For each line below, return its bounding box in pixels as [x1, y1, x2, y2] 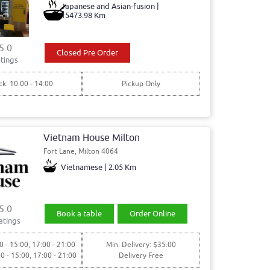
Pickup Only [121, 78, 160, 89]
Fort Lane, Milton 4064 [43, 146, 118, 157]
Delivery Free [118, 251, 163, 261]
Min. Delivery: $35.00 [105, 240, 176, 250]
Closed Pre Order [57, 47, 119, 58]
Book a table [57, 209, 102, 219]
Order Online [129, 209, 175, 219]
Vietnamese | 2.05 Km [61, 162, 137, 173]
